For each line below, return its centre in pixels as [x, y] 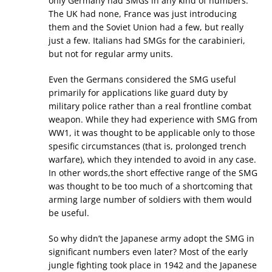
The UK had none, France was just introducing [143, 14]
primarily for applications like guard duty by [138, 93]
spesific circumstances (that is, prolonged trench [148, 146]
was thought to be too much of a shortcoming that [151, 186]
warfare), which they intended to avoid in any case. [152, 160]
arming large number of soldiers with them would [150, 200]
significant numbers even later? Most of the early [148, 252]
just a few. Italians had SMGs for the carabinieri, [147, 41]
